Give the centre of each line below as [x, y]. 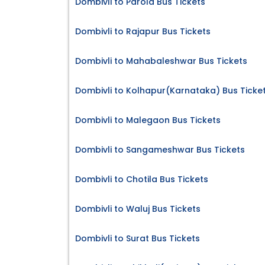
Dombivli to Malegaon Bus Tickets [148, 120]
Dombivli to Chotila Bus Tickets [142, 180]
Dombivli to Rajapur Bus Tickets [143, 32]
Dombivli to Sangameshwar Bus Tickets [160, 150]
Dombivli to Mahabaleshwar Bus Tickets [161, 61]
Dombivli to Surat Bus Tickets [138, 239]
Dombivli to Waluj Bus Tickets [138, 209]
